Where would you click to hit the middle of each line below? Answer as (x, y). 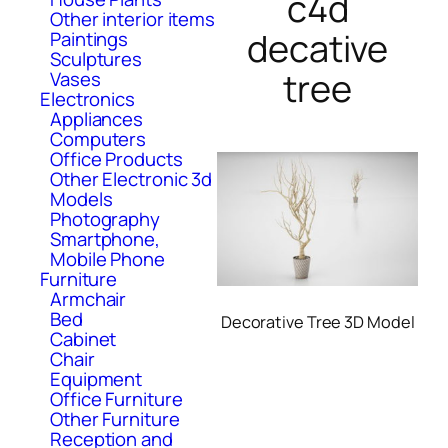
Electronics (87, 98)
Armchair (88, 298)
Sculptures (96, 58)
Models (81, 198)
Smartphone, (105, 238)
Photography (105, 218)
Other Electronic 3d (131, 178)
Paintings (89, 38)
